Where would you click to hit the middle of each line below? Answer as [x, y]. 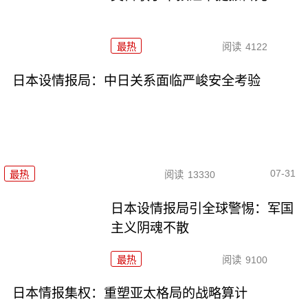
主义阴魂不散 [150, 228]
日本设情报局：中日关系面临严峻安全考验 [136, 81]
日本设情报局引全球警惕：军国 [202, 208]
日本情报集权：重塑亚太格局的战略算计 [130, 294]
